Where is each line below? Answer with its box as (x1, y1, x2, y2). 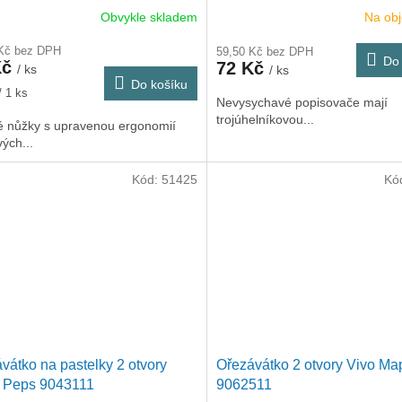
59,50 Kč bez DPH (215, 45, 313, 59)
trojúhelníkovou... (215, 112, 314, 127)
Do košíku (130, 77, 188, 92)
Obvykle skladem (100, 9, 197, 24)
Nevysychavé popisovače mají (215, 95, 388, 110)
